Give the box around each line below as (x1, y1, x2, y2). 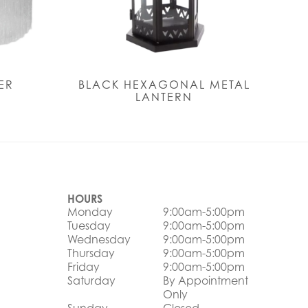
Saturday (67, 274, 116, 288)
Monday (67, 205, 113, 219)
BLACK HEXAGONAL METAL (78, 78, 250, 92)
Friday (67, 260, 100, 274)
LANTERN (135, 90, 193, 104)
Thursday (67, 246, 115, 261)
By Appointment (162, 274, 248, 288)
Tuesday (67, 219, 111, 233)
